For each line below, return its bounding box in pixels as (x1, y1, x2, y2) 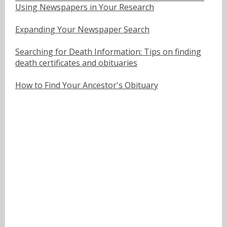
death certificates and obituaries (15, 57, 137, 68)
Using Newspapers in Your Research (15, 1, 154, 13)
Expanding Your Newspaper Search (15, 23, 149, 35)
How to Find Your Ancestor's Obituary (15, 79, 158, 91)
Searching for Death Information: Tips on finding (15, 46, 201, 57)
